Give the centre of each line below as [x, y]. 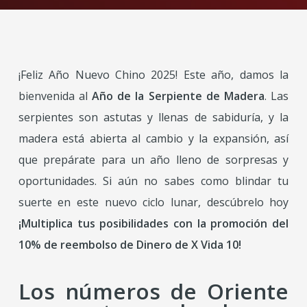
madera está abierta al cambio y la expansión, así [153, 138]
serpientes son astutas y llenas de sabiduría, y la [153, 117]
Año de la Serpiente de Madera [178, 96]
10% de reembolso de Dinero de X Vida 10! [130, 245]
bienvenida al [55, 96]
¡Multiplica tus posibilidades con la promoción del [153, 223]
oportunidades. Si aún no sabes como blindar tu [153, 181]
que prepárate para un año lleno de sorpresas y [153, 160]
